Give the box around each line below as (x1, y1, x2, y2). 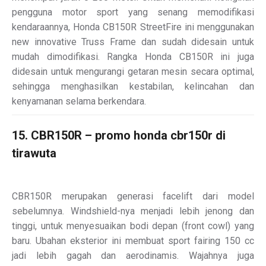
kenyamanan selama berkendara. (12, 95, 146, 107)
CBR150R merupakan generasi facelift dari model (12, 190, 254, 202)
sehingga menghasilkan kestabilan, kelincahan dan (12, 80, 254, 92)
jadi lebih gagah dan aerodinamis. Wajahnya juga (12, 249, 254, 261)
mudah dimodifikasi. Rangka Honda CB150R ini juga (12, 50, 254, 62)
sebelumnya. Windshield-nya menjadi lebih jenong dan (12, 205, 254, 217)
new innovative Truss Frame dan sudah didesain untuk (12, 36, 254, 47)
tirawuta (12, 145, 56, 160)
